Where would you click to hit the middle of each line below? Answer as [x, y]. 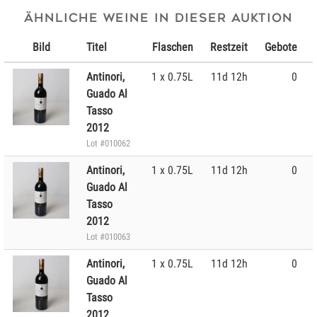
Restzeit [229, 47]
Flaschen [173, 47]
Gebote [281, 47]
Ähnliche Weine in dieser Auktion [158, 18]
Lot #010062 [108, 143]
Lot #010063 [108, 237]
